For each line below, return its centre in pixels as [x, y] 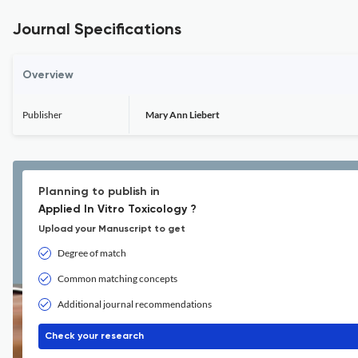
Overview [48, 75]
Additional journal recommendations [135, 304]
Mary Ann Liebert [183, 115]
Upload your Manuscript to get [112, 229]
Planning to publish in [99, 192]
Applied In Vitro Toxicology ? [117, 209]
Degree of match [92, 253]
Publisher [42, 115]
